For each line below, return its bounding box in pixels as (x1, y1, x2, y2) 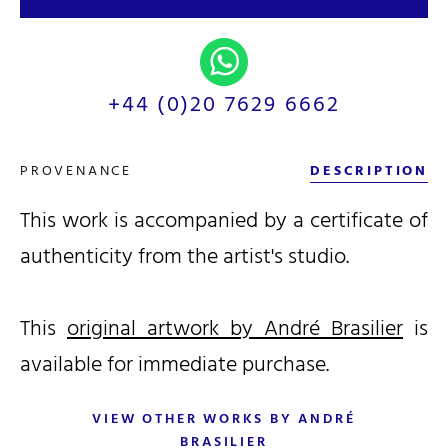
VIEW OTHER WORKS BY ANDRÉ (92, 406, 356, 430)
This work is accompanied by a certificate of (20, 201, 428, 238)
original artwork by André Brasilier (67, 309, 403, 346)
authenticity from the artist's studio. (20, 237, 354, 274)
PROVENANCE (20, 158, 132, 182)
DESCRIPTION (310, 158, 428, 182)
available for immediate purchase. (20, 345, 329, 382)
